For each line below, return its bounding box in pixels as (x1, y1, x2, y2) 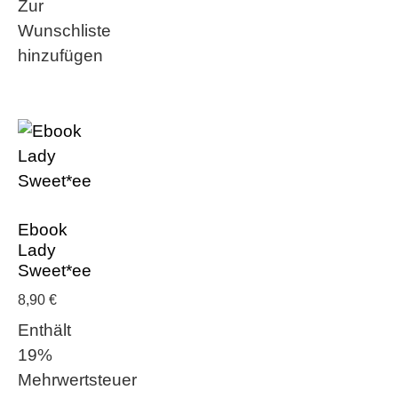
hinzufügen (18, 45, 103, 65)
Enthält (18, 320, 71, 339)
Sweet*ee (18, 260, 92, 280)
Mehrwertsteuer (18, 370, 137, 389)
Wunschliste (18, 20, 111, 40)
